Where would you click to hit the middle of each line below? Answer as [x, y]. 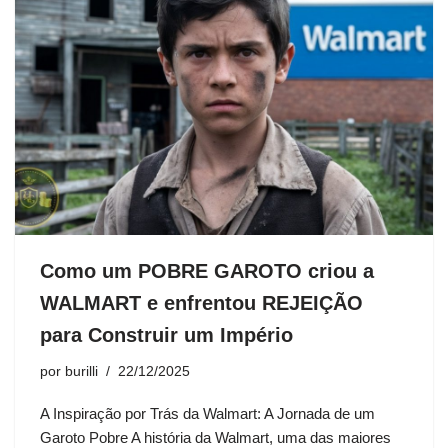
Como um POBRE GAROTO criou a [207, 270]
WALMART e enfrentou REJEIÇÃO [201, 302]
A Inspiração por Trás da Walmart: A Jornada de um [207, 413]
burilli [81, 371]
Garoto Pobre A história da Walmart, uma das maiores [215, 437]
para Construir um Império [166, 334]
